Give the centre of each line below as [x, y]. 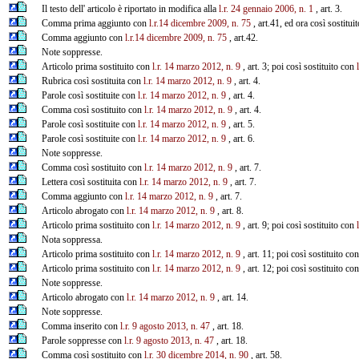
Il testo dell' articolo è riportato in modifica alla [130, 8]
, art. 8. [229, 210]
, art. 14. [231, 297]
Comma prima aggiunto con [95, 23]
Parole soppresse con [83, 340]
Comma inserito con [81, 326]
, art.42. [242, 37]
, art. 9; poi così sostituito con [298, 225]
